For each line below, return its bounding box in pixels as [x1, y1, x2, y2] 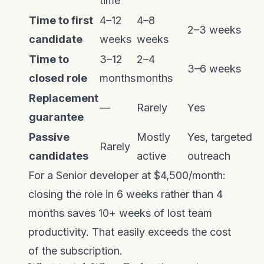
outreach [187, 150, 230, 162]
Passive [29, 131, 70, 143]
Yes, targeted [187, 131, 252, 143]
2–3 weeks [187, 24, 241, 36]
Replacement [29, 92, 98, 104]
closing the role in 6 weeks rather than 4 [28, 188, 223, 200]
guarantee [29, 111, 84, 123]
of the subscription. [28, 245, 123, 257]
